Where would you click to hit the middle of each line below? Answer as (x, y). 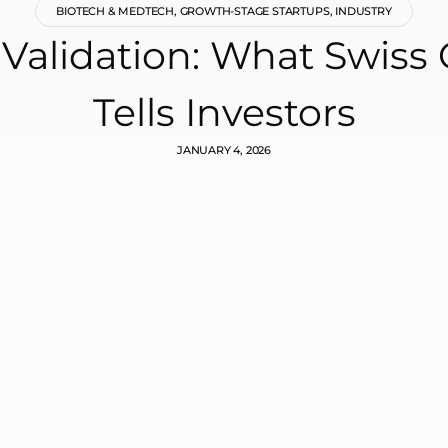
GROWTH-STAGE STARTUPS (254, 10)
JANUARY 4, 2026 (224, 149)
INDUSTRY (363, 10)
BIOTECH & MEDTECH (115, 10)
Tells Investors (224, 112)
